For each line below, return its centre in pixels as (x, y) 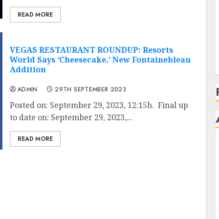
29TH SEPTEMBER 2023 (91, 90)
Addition (28, 70)
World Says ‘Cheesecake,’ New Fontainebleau (100, 60)
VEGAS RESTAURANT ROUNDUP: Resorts (91, 50)
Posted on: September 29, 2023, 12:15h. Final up (99, 105)
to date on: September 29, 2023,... (71, 118)
